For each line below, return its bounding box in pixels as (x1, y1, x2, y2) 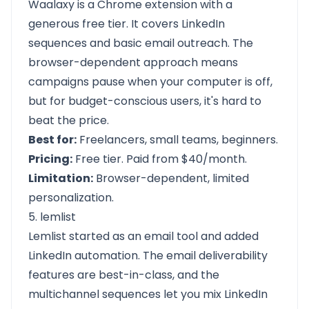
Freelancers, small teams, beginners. (77, 132, 278, 148)
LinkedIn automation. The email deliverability (28, 248, 268, 263)
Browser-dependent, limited (93, 170, 249, 186)
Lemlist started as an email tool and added (28, 228, 259, 244)
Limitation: (28, 170, 93, 186)
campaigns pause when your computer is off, (28, 74, 272, 90)
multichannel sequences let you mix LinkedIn (28, 286, 268, 302)
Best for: (28, 132, 77, 148)
